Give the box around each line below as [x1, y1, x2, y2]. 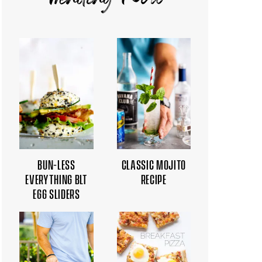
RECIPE [140, 170, 167, 186]
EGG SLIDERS [33, 184, 80, 201]
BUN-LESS [37, 155, 75, 171]
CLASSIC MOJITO [121, 155, 186, 171]
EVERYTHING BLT [25, 170, 88, 186]
